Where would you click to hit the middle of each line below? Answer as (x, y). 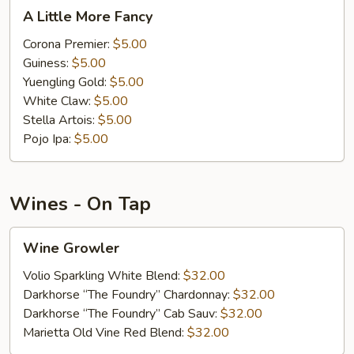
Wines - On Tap (80, 204)
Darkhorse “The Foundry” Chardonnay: (128, 295)
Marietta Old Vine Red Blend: (105, 333)
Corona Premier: (68, 44)
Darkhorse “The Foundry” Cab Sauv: (122, 314)
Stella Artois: (60, 120)
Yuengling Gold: (66, 82)
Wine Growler (71, 248)
